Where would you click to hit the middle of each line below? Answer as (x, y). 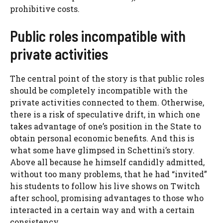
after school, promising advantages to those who (107, 198)
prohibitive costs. (45, 9)
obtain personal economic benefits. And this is (102, 138)
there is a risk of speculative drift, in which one (105, 114)
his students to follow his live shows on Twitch (105, 186)
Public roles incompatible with (98, 36)
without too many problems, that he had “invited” (109, 174)
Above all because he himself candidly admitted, (107, 162)
